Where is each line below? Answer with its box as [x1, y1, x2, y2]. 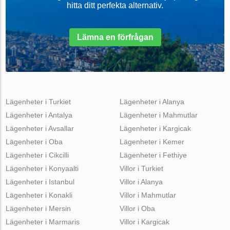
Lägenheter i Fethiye [119, 150, 187, 159]
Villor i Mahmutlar [119, 190, 176, 199]
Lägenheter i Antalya [6, 110, 73, 119]
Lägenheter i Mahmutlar [119, 110, 198, 119]
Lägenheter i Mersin [6, 204, 71, 213]
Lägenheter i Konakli [6, 190, 73, 199]
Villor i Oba [119, 204, 155, 213]
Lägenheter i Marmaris [6, 217, 80, 226]
